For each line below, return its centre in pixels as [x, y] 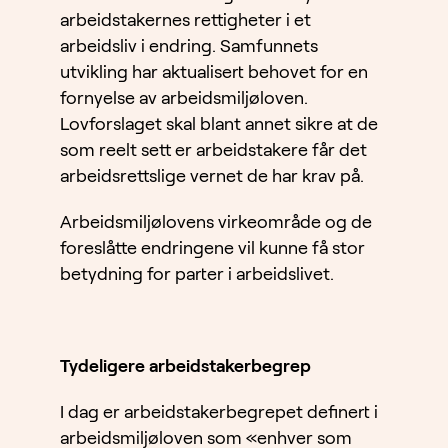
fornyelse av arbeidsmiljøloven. [184, 98]
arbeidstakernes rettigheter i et [185, 20]
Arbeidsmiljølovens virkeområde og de [216, 222]
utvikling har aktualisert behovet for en [214, 72]
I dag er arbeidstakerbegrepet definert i [219, 412]
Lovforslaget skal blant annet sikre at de [219, 124]
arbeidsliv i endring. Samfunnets [189, 46]
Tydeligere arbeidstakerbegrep [185, 366]
